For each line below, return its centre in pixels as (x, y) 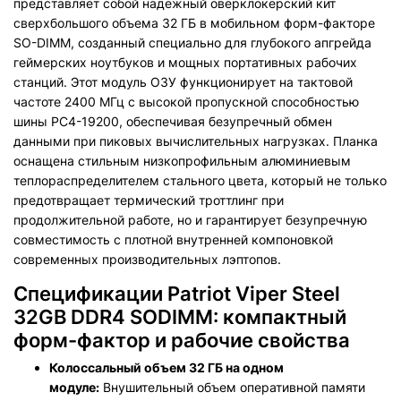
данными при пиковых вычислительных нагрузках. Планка (196, 141)
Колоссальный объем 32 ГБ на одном (166, 367)
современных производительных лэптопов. (147, 259)
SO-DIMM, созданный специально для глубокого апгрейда (192, 42)
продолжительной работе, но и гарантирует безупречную (190, 219)
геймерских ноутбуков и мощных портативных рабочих (185, 62)
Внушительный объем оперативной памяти (232, 387)
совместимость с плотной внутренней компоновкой (173, 239)
